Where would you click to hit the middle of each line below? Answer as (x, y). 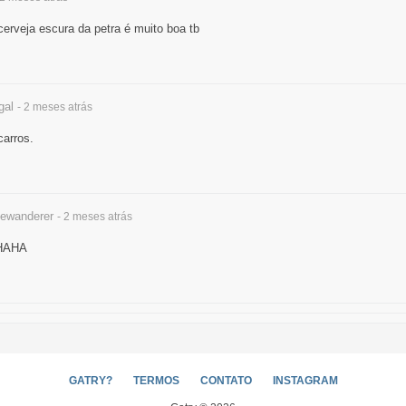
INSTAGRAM (305, 381)
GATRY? (90, 381)
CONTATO (226, 381)
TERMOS (156, 381)
